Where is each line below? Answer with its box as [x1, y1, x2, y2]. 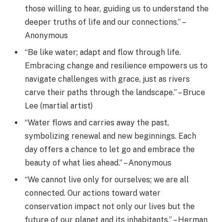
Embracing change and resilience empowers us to [25, 60, 208, 70]
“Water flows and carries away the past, [25, 117, 169, 127]
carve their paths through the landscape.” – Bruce [25, 87, 205, 97]
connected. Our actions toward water [25, 188, 161, 198]
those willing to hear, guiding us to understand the [25, 3, 209, 13]
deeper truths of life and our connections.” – [25, 17, 185, 27]
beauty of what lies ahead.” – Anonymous [25, 158, 171, 167]
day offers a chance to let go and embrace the [25, 144, 195, 154]
